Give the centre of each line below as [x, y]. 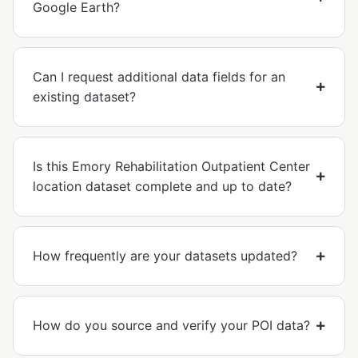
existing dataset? [84, 97]
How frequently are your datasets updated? [165, 256]
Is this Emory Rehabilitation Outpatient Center [171, 167]
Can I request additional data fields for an [159, 77]
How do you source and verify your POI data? [171, 326]
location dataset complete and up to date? [162, 187]
